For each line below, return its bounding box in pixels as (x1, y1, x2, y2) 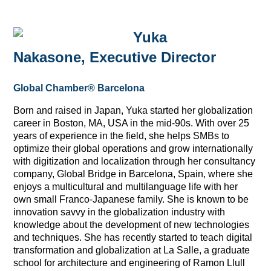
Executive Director (85, 48, 217, 65)
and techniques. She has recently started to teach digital (13, 232, 253, 243)
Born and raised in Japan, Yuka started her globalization (13, 105, 253, 116)
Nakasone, (13, 48, 86, 65)
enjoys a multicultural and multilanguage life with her (13, 181, 238, 192)
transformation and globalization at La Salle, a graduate (13, 244, 250, 255)
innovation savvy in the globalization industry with (13, 206, 226, 217)
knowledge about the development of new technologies (13, 219, 250, 230)
